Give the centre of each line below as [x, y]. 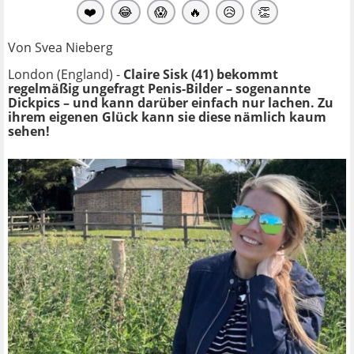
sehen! [29, 131]
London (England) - [66, 74]
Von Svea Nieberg [60, 47]
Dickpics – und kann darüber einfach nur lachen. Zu [171, 102]
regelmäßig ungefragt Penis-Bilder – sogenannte [159, 88]
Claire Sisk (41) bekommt [201, 74]
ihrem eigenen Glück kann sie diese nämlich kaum [167, 117]
